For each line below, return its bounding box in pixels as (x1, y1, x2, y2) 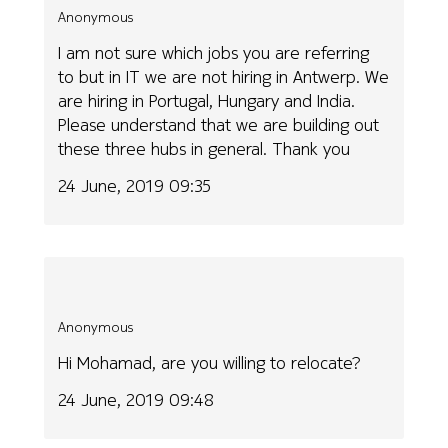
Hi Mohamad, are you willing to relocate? (58, 350, 362, 376)
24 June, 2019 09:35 (58, 172, 212, 198)
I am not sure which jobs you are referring (58, 40, 370, 66)
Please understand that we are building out (58, 112, 380, 138)
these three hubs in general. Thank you (58, 136, 351, 162)
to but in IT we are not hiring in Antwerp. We (58, 64, 390, 90)
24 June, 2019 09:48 (58, 386, 215, 412)
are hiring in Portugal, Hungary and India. (58, 88, 356, 114)
